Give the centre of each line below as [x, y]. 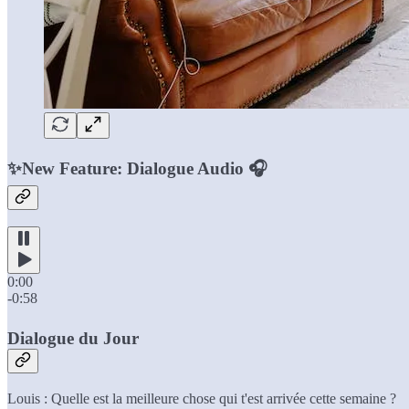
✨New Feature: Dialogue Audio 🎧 [137, 168]
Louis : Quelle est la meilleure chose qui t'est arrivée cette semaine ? [202, 399]
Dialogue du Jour [73, 339]
